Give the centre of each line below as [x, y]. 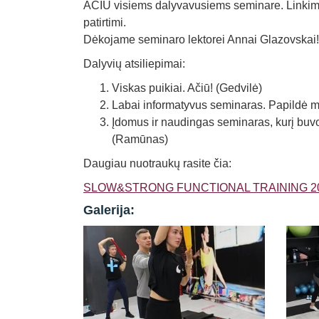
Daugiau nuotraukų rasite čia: [157, 163]
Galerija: [109, 210]
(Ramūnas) [140, 139]
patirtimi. [105, 22]
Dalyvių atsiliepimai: [134, 64]
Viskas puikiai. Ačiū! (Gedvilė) [187, 88]
